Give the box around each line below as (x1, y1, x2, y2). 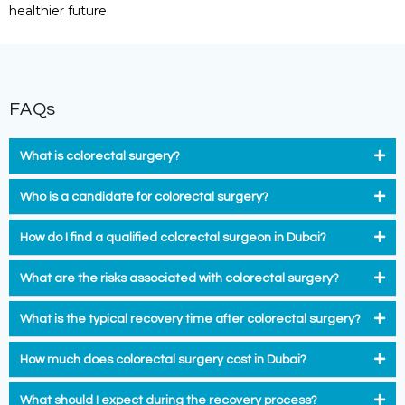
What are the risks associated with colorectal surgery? (20, 272, 339, 286)
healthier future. (9, 2, 109, 19)
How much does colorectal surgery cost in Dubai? (20, 353, 306, 367)
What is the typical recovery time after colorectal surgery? (20, 313, 361, 326)
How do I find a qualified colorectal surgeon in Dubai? (20, 231, 326, 245)
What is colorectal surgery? (20, 150, 180, 164)
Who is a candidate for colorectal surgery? (20, 191, 268, 204)
